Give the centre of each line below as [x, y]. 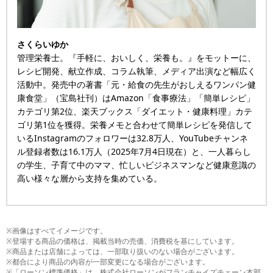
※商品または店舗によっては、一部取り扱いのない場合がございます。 [122, 251]
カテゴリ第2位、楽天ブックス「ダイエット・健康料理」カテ [135, 111]
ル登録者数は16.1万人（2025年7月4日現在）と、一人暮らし [134, 151]
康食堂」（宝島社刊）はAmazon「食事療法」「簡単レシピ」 [136, 98]
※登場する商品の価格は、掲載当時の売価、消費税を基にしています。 [122, 241]
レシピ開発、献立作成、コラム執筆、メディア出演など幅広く [136, 71]
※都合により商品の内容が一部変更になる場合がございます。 [108, 262]
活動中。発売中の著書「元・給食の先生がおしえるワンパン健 [136, 84]
